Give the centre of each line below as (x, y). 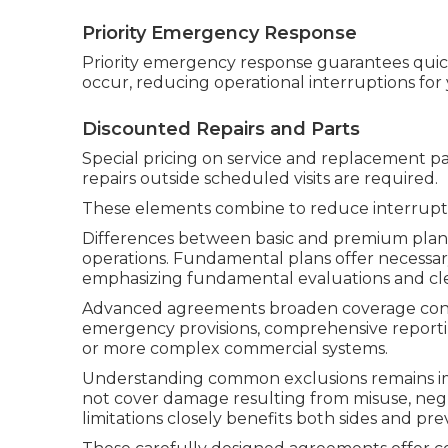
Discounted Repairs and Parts (221, 129)
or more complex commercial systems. (235, 348)
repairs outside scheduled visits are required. (260, 178)
